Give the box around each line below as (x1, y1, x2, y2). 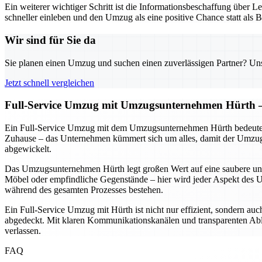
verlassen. (5, 226, 41, 236)
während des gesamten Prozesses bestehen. (5, 185, 163, 195)
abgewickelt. (5, 144, 51, 154)
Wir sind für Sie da (5, 33, 96, 46)
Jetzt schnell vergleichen (5, 77, 94, 88)
